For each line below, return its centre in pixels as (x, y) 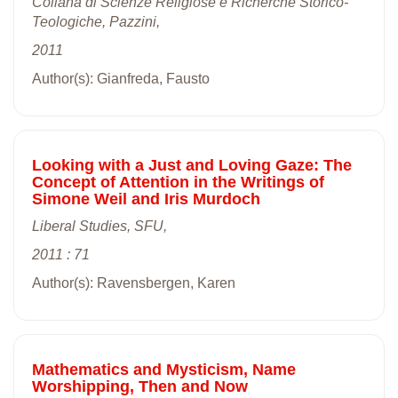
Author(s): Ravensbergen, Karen (134, 283)
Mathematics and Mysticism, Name (164, 369)
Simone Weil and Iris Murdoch (146, 199)
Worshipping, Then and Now (140, 386)
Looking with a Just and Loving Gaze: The (192, 165)
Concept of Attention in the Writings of (178, 182)
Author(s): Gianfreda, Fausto (121, 78)
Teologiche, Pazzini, (96, 21)
